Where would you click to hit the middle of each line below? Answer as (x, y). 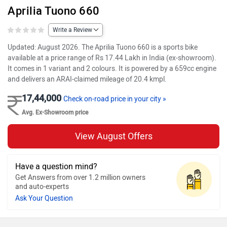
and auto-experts (42, 186)
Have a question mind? (56, 166)
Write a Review (72, 30)
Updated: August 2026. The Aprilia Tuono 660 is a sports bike (103, 47)
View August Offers (113, 136)
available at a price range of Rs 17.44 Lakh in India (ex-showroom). (112, 58)
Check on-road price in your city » (115, 99)
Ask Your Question (44, 198)
